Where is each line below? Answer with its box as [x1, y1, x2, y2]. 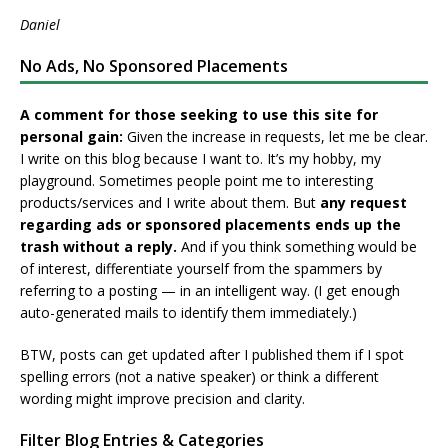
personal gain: [20, 127, 123, 147]
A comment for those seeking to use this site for [20, 105, 378, 125]
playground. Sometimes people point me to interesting [20, 171, 373, 191]
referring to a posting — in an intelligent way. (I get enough [20, 281, 400, 301]
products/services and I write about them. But [20, 193, 320, 213]
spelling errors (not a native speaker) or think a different [20, 367, 379, 387]
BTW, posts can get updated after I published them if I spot [20, 345, 404, 365]
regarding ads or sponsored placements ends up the [20, 215, 401, 235]
